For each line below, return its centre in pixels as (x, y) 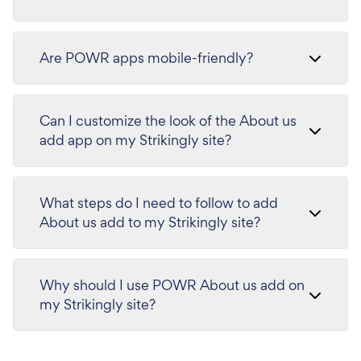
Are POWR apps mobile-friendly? (146, 57)
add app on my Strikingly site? (135, 139)
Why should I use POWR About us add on (172, 284)
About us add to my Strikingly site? (150, 222)
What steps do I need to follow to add (159, 202)
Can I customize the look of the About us (168, 120)
